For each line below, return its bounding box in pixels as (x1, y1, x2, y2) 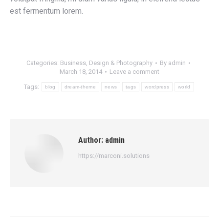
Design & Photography (88, 59, 153, 66)
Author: (78, 135, 103, 145)
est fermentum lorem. (10, 6, 83, 16)
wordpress (145, 84, 170, 89)
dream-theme (64, 84, 96, 89)
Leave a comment (109, 68, 159, 75)
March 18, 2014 (60, 68, 102, 75)
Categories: (26, 59, 60, 66)
